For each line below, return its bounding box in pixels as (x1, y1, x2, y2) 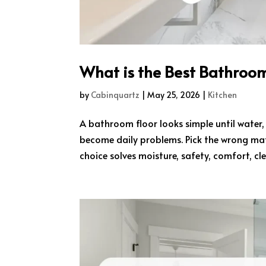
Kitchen (208, 88, 237, 100)
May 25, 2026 (147, 88, 201, 100)
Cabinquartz (91, 88, 140, 100)
